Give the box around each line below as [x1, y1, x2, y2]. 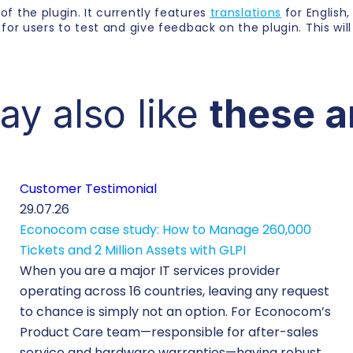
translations [210, 5, 282, 21]
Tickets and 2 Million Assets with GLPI [19, 240, 246, 259]
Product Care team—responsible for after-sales [19, 322, 318, 341]
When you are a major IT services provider [19, 261, 281, 280]
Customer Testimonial [19, 179, 157, 198]
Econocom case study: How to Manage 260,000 [19, 220, 311, 239]
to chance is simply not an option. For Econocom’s [19, 302, 331, 321]
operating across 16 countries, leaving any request [19, 281, 329, 300]
